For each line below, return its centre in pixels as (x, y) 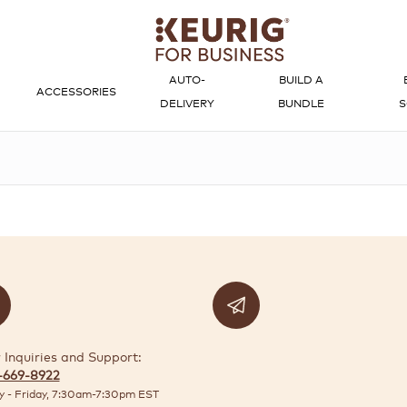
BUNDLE (302, 103)
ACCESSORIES (77, 91)
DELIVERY (187, 103)
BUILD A (302, 79)
